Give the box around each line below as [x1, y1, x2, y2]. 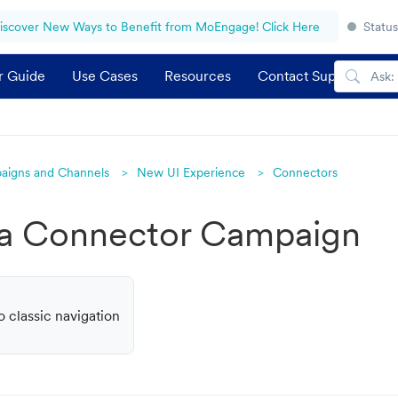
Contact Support [258, 67, 362, 84]
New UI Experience [137, 164, 245, 180]
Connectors [273, 164, 338, 180]
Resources [164, 67, 231, 84]
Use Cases [72, 67, 138, 84]
